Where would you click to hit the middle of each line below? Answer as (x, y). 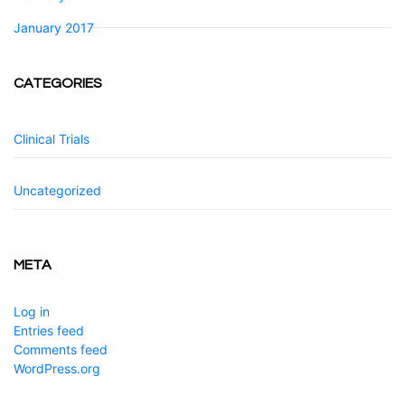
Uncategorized (57, 190)
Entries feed (49, 330)
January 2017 (54, 28)
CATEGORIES (58, 83)
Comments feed (61, 349)
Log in (32, 311)
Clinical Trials (52, 139)
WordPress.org (57, 368)
